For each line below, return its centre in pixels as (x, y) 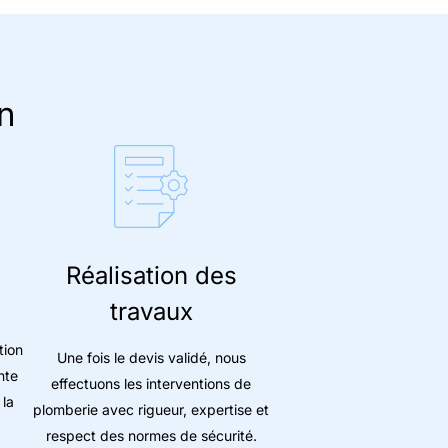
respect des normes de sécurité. (151, 436)
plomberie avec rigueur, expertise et (151, 410)
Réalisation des (151, 276)
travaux (151, 312)
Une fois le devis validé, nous (151, 358)
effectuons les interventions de (151, 384)
